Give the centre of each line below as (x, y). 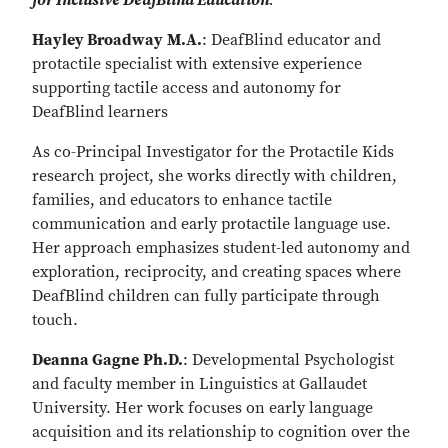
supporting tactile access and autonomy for (186, 88)
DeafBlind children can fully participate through (206, 296)
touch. (55, 320)
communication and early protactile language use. (211, 224)
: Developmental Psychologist (288, 360)
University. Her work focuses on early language (202, 408)
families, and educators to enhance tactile (182, 200)
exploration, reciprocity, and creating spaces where (216, 272)
